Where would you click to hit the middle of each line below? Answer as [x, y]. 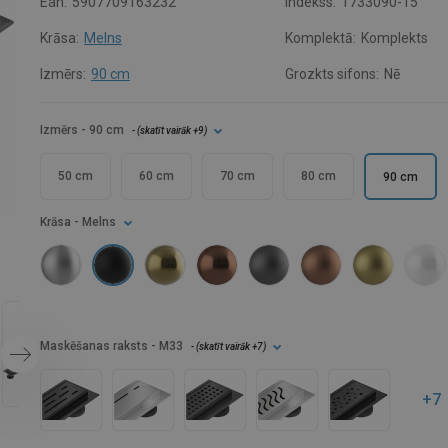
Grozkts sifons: [332, 74]
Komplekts [395, 38]
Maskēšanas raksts [94, 346]
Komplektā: [321, 38]
